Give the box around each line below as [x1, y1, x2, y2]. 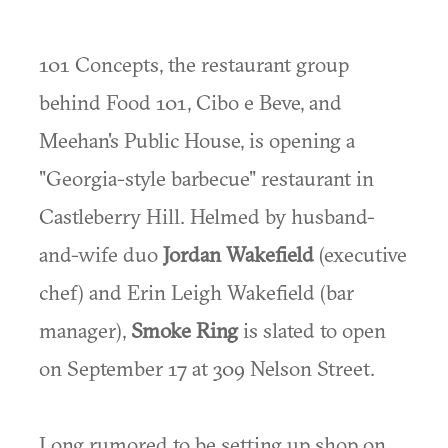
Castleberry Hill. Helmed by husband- [39, 203, 375, 229]
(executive [314, 241, 407, 267]
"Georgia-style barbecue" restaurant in [39, 165, 374, 191]
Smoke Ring [131, 317, 238, 343]
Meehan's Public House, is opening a [39, 127, 355, 153]
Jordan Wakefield [163, 241, 314, 267]
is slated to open [238, 317, 386, 343]
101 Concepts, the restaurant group [39, 51, 349, 77]
